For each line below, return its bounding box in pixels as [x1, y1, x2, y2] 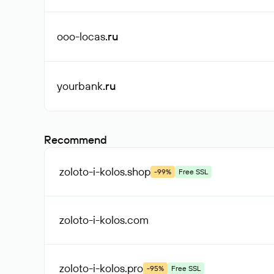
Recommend [44, 133, 107, 147]
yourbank [57, 79, 103, 93]
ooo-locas [57, 29, 105, 43]
